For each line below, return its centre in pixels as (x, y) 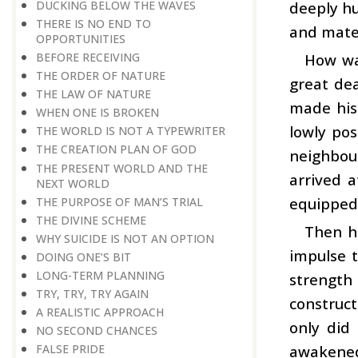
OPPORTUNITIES (81, 38)
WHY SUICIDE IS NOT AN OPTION (125, 238)
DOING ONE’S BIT (84, 257)
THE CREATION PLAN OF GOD (116, 149)
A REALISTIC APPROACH (100, 312)
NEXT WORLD (73, 183)
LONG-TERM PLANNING (100, 275)
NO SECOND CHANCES (97, 331)
